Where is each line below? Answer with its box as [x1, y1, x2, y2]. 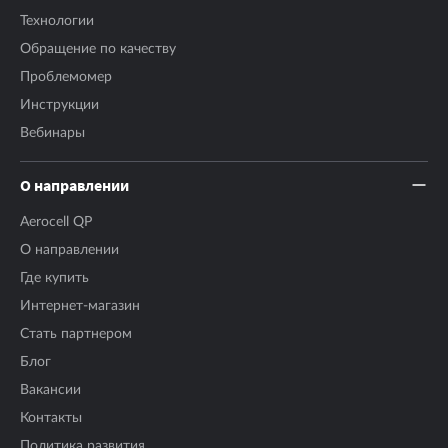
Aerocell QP [20, 214, 92, 229]
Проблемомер [20, 69, 112, 84]
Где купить [20, 270, 89, 285]
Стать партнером [20, 326, 132, 341]
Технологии [20, 13, 94, 28]
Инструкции [20, 97, 99, 112]
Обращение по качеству [20, 41, 176, 56]
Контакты [20, 410, 82, 425]
